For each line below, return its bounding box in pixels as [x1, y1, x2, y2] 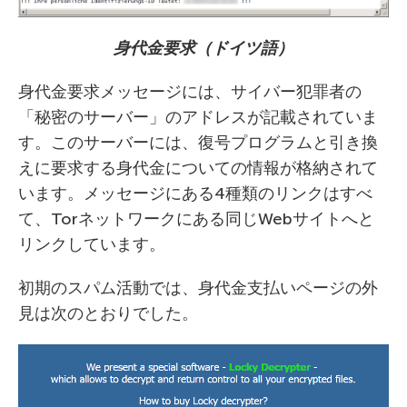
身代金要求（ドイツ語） [114, 38, 293, 59]
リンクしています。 [18, 234, 165, 255]
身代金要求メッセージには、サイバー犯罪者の [18, 82, 362, 103]
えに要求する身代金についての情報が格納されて [18, 158, 378, 179]
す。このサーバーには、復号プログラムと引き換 [18, 133, 378, 154]
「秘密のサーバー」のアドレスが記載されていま [18, 107, 378, 128]
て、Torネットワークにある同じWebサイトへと [18, 209, 374, 230]
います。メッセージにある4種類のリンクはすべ [18, 184, 372, 204]
